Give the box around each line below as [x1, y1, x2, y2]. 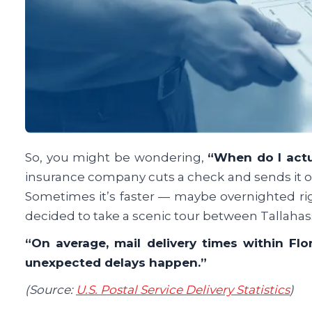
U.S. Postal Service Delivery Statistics [76, 283, 290, 297]
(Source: [25, 283, 76, 297]
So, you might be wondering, [25, 150, 208, 164]
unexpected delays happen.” [25, 256, 207, 270]
